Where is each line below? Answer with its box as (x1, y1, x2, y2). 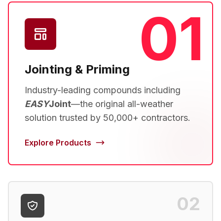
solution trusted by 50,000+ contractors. (25, 112, 190, 123)
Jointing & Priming (25, 62, 130, 76)
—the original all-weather (71, 99, 173, 109)
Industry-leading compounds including (25, 85, 181, 95)
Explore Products (25, 138, 91, 147)
